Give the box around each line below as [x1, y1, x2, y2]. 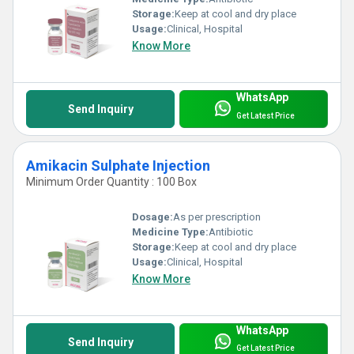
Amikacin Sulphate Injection [26, 157, 210, 175]
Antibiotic [209, 225, 253, 238]
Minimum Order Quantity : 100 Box [26, 175, 197, 189]
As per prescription [173, 210, 261, 223]
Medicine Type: [132, 225, 209, 238]
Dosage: [132, 210, 173, 223]
